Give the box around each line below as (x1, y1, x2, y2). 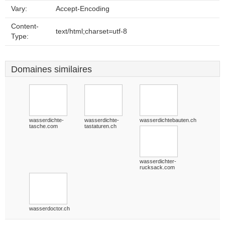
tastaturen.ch (84, 123, 117, 129)
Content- (11, 23, 39, 30)
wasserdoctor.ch (29, 205, 70, 211)
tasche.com (29, 123, 58, 129)
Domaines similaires (11, 64, 92, 74)
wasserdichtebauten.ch (140, 117, 196, 123)
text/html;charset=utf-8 (56, 28, 127, 35)
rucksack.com (140, 164, 175, 170)
